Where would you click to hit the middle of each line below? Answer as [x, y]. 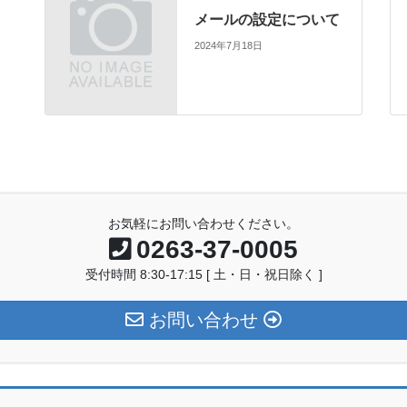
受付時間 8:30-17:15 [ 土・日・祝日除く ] [203, 275]
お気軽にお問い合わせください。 [203, 224]
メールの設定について [268, 19]
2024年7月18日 [229, 46]
